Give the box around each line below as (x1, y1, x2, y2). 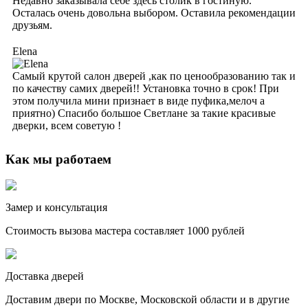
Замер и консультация (5, 201, 107, 214)
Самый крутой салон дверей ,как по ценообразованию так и (12, 69, 296, 82)
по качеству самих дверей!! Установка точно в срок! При (12, 82, 279, 94)
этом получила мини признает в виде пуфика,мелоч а (12, 94, 265, 107)
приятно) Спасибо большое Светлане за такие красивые (12, 107, 276, 119)
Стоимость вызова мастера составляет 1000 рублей (5, 225, 245, 237)
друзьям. (12, 19, 52, 31)
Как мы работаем (5, 151, 111, 166)
